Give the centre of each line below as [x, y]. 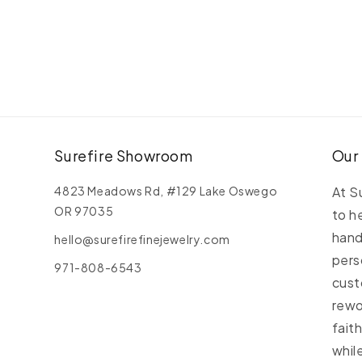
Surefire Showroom [124, 156]
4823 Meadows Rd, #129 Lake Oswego [166, 191]
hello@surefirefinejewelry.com [142, 239]
